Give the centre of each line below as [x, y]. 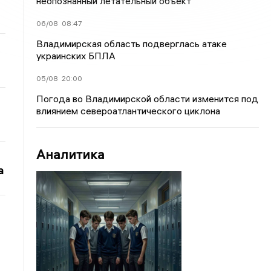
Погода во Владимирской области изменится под [148, 99]
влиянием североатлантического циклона [129, 111]
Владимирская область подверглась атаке [132, 44]
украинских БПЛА [76, 56]
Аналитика [71, 154]
